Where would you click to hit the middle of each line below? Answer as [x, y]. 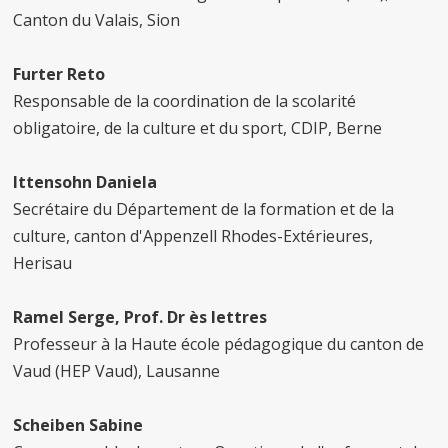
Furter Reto [61, 74]
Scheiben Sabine [80, 425]
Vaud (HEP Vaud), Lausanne [119, 371]
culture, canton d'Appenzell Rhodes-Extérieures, [193, 236]
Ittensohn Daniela [87, 182]
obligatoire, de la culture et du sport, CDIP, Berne [200, 128]
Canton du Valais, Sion [99, 20]
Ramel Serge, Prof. [90, 317]
